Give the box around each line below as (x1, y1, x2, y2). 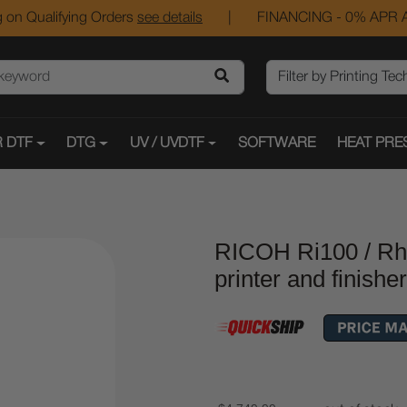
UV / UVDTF (129, 137, 204, 150)
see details (137, 12, 203, 25)
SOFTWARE (238, 137, 316, 150)
